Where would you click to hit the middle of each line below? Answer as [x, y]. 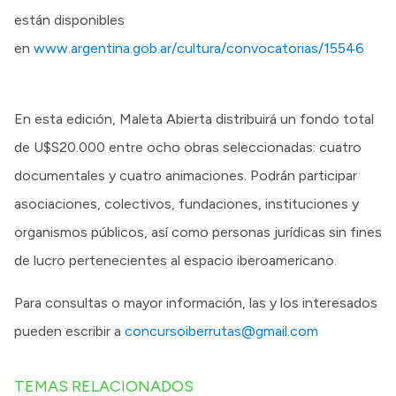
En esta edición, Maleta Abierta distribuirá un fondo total [194, 118]
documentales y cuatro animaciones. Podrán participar [186, 175]
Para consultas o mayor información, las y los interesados [196, 302]
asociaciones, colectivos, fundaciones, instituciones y [187, 203]
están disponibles [69, 19]
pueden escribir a [69, 331]
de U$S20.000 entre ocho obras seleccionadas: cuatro [188, 147]
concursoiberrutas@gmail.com [221, 331]
